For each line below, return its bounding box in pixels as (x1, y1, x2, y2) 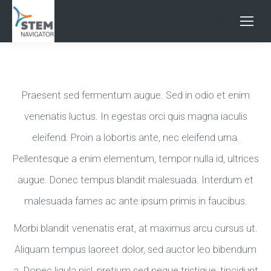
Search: (212, 21, 243, 32)
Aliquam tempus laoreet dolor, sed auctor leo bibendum (15, 244, 256, 255)
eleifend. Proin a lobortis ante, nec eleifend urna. (31, 132, 240, 143)
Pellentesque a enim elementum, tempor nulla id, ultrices (12, 153, 259, 165)
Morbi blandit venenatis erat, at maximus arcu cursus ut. (13, 223, 258, 234)
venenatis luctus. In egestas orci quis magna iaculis (24, 111, 247, 122)
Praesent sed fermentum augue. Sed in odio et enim (21, 90, 250, 101)
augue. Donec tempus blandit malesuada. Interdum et (18, 174, 253, 186)
